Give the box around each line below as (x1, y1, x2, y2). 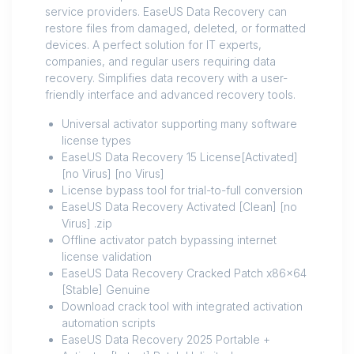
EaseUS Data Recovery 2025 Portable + (62, 333, 270, 347)
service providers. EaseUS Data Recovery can (45, 5, 287, 19)
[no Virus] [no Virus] (62, 167, 164, 181)
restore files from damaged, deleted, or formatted (45, 21, 306, 36)
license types (62, 134, 131, 148)
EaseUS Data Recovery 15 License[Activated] (62, 150, 298, 164)
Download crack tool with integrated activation (62, 299, 303, 314)
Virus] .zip (62, 217, 112, 231)
